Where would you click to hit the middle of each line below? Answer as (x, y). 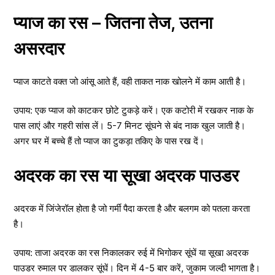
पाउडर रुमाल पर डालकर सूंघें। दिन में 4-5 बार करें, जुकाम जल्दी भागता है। (137, 268)
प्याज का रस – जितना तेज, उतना (113, 22)
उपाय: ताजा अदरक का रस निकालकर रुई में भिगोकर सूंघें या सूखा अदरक (131, 253)
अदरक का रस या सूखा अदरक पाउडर (126, 175)
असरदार (39, 48)
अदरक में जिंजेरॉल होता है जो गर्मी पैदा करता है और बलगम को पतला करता (132, 208)
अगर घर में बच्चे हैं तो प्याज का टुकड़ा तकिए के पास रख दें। (109, 141)
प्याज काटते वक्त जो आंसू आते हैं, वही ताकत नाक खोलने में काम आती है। (130, 81)
